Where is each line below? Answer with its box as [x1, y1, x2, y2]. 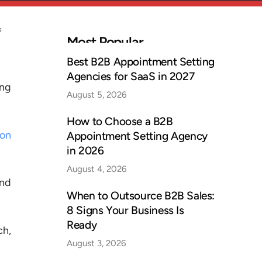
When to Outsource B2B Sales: [67, 189, 215, 202]
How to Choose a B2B [67, 115, 173, 128]
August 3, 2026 [67, 238, 126, 249]
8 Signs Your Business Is [67, 204, 184, 217]
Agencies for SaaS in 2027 [67, 70, 195, 83]
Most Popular [67, 33, 143, 50]
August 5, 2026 [67, 89, 127, 100]
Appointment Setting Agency [67, 129, 208, 143]
